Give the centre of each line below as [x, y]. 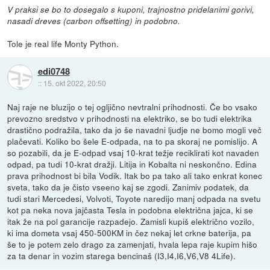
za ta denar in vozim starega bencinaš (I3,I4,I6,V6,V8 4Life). [122, 256]
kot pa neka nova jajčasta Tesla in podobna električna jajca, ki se [130, 210]
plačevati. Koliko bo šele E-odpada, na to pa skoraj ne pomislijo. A [133, 141]
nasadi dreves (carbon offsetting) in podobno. [94, 21]
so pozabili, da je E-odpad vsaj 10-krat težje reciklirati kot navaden [133, 153]
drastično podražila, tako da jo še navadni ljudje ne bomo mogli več [135, 130]
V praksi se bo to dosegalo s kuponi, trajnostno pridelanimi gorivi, [131, 10]
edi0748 [54, 71]
